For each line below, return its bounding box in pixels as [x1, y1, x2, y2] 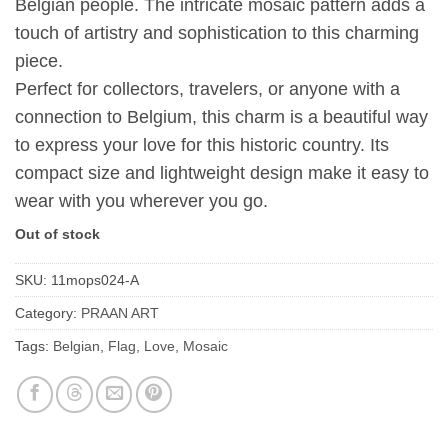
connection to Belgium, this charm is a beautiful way [15, 107, 428, 128]
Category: [15, 305, 81, 322]
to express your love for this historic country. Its [15, 135, 389, 156]
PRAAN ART [81, 305, 159, 322]
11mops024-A [51, 272, 139, 289]
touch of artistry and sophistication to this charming [15, 23, 419, 44]
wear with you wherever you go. [15, 191, 268, 212]
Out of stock [15, 226, 100, 243]
